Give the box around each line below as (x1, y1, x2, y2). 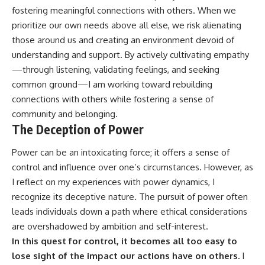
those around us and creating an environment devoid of (12, 34, 234, 46)
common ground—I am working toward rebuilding (12, 78, 212, 90)
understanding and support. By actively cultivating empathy (12, 49, 249, 60)
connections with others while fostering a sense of (12, 93, 214, 105)
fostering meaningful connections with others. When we (12, 4, 236, 16)
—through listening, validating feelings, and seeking (12, 63, 219, 75)
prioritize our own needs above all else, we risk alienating (12, 19, 241, 31)
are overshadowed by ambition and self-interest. (12, 221, 208, 232)
